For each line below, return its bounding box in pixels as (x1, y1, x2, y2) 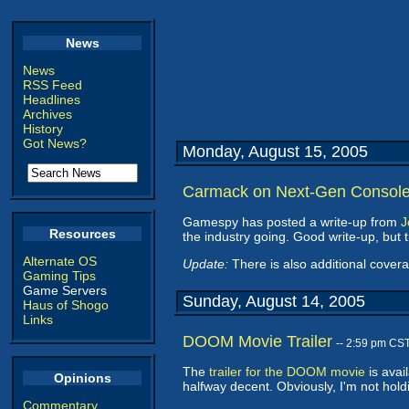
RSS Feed (23, 78, 82, 92)
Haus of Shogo (23, 298, 109, 312)
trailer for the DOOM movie (209, 364, 365, 379)
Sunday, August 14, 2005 (183, 292, 365, 310)
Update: (183, 257, 228, 271)
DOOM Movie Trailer (183, 332, 332, 351)
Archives (23, 107, 72, 121)
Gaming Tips (23, 268, 96, 283)
